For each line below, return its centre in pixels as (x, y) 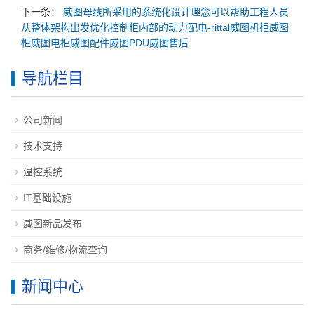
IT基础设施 (47, 198)
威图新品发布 (53, 224)
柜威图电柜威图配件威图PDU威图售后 (105, 43)
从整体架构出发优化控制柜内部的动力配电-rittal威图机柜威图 (155, 28)
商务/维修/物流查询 (65, 250)
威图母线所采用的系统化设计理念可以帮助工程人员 (176, 12)
